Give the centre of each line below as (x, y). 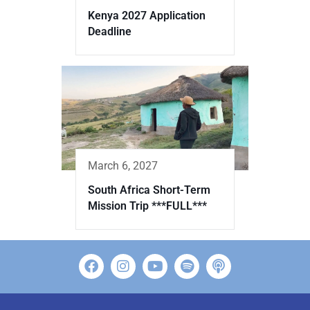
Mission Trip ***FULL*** (147, 206)
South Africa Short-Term (149, 190)
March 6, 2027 (123, 166)
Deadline (110, 31)
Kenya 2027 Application (147, 15)
